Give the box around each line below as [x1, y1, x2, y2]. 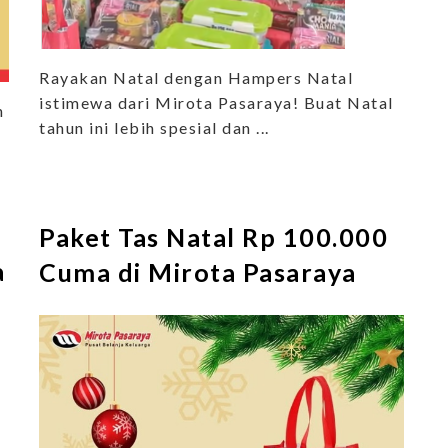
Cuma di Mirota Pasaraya [39, 256, 357, 287]
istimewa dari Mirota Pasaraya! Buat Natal [39, 92, 394, 112]
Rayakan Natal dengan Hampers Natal [39, 67, 353, 87]
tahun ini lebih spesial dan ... [39, 117, 270, 137]
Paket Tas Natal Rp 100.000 [39, 221, 388, 252]
